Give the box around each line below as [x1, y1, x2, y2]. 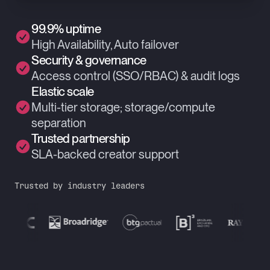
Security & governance [31, 52, 146, 67]
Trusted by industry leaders [14, 180, 145, 190]
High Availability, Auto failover [31, 37, 179, 52]
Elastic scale [31, 84, 94, 99]
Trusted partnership [31, 131, 130, 146]
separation [31, 116, 86, 130]
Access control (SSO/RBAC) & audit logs [31, 69, 240, 83]
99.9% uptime [31, 21, 101, 36]
